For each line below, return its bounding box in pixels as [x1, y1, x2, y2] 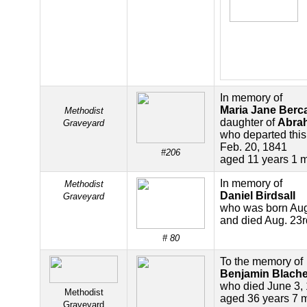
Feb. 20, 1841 [220, 141, 287, 153]
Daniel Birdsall [220, 190, 295, 201]
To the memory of [220, 256, 303, 267]
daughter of [220, 116, 278, 128]
